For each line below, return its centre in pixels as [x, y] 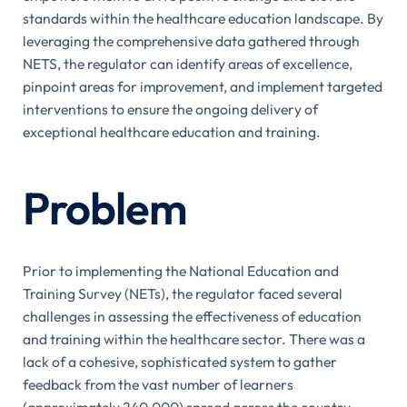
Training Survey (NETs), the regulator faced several [182, 293]
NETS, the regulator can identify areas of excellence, [187, 63]
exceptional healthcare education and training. [171, 131]
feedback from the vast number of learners [158, 384]
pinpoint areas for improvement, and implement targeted [202, 86]
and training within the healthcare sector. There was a [194, 338]
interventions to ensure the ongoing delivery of [170, 109]
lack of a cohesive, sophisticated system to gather [179, 361]
